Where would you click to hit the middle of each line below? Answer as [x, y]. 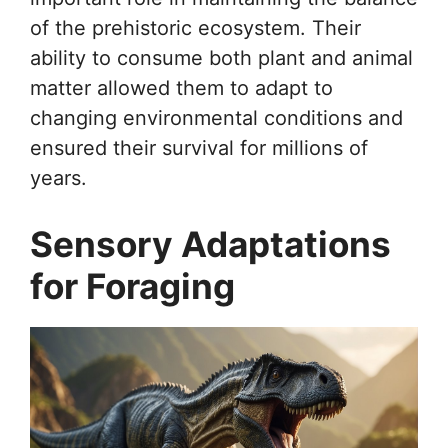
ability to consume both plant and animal [221, 57]
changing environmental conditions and [216, 117]
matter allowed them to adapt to [181, 87]
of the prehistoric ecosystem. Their [195, 27]
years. [58, 177]
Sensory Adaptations [210, 243]
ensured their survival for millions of [199, 147]
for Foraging [132, 285]
